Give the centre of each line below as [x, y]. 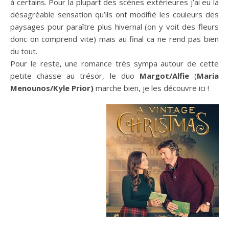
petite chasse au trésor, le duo [75, 75]
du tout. [24, 51]
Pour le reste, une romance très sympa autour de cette [114, 63]
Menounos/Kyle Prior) [52, 88]
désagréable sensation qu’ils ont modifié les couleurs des [114, 14]
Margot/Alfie [164, 75]
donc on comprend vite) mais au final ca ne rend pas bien [114, 39]
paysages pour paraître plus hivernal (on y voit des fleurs [114, 26]
